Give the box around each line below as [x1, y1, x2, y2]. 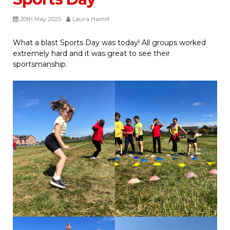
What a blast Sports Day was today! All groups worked [13, 37, 206, 47]
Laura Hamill [72, 15, 109, 23]
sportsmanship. [13, 59, 67, 69]
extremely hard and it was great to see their [13, 48, 170, 58]
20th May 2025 [20, 15, 61, 23]
